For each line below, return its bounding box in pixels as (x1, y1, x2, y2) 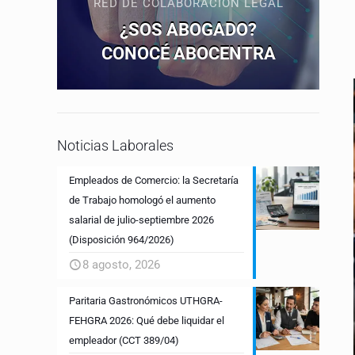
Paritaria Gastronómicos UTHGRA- (69, 294, 223, 307)
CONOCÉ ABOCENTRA (101, 43, 276, 63)
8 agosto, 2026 (82, 257, 160, 272)
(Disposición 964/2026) (69, 233, 174, 246)
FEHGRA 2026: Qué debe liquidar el (69, 314, 224, 326)
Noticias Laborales (57, 136, 174, 154)
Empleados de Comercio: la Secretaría (69, 174, 239, 186)
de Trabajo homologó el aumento (69, 193, 216, 206)
